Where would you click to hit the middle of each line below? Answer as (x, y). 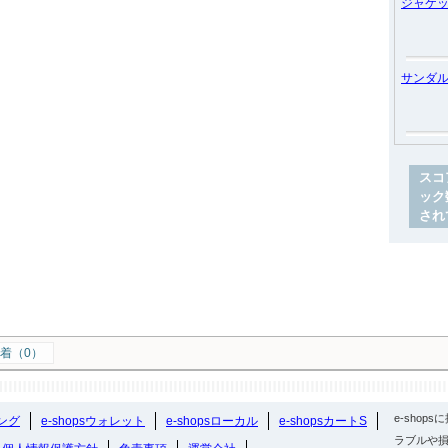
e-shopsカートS (323, 421)
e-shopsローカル (212, 421)
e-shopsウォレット (93, 421)
